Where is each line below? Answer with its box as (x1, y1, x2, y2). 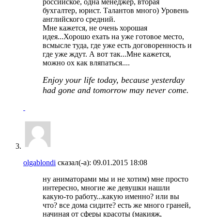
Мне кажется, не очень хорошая (43, 23, 147, 32)
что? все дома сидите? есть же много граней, (43, 201, 191, 209)
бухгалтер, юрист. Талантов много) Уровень (43, 6, 188, 15)
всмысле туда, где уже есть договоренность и (43, 41, 192, 49)
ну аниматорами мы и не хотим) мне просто (43, 174, 188, 183)
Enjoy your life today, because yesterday (43, 75, 185, 85)
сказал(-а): (56, 158, 91, 167)
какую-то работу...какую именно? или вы (43, 192, 179, 201)
